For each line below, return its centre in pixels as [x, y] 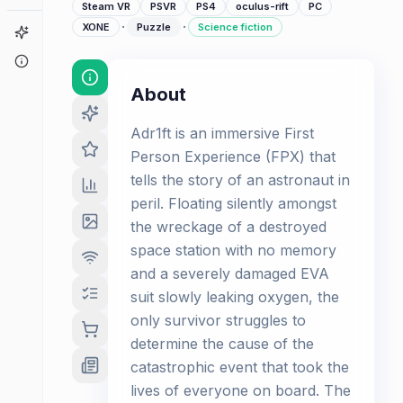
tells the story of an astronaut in [240, 180]
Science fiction [235, 27]
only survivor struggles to [218, 320]
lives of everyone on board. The [241, 390]
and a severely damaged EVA [230, 273]
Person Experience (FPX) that [233, 157]
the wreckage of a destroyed [228, 227]
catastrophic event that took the [240, 367]
